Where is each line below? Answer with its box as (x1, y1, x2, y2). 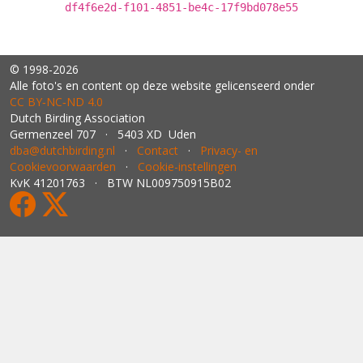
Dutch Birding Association (10, 110, 145, 126)
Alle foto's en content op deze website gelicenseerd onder (10, 78, 314, 93)
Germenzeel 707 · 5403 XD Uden (10, 126, 196, 142)
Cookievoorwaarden (10, 159, 116, 174)
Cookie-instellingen (138, 159, 237, 174)
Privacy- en (200, 143, 258, 158)
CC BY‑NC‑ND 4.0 (10, 94, 103, 109)
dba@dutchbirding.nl (10, 143, 115, 158)
